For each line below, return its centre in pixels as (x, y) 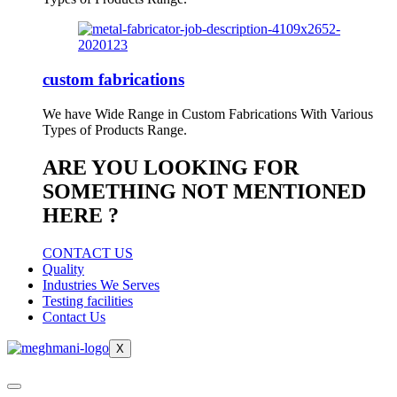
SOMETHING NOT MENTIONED (204, 191)
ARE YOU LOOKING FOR (171, 167)
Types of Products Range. (115, 129)
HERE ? (81, 215)
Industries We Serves (101, 284)
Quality (63, 269)
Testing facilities (88, 300)
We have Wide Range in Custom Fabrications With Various (208, 113)
